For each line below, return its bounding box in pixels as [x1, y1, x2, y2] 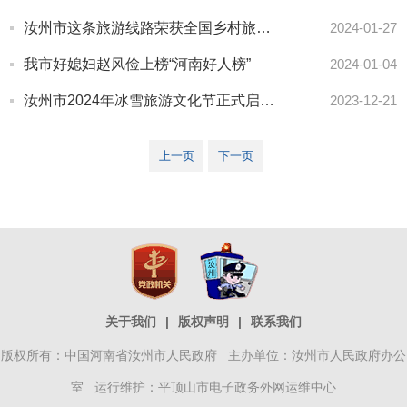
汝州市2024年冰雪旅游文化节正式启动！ [260, 93, 274, 108]
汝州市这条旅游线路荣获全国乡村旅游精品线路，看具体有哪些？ [256, 20, 271, 35]
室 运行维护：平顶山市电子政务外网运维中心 [71, 380, 336, 394]
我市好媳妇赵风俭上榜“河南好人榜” [24, 56, 251, 72]
